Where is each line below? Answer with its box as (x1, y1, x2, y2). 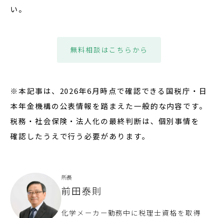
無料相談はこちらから (70, 45, 148, 55)
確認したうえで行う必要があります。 (10, 131, 150, 142)
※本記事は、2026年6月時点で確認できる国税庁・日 (10, 86, 207, 96)
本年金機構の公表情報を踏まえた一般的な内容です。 (10, 101, 208, 111)
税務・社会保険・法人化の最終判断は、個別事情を (10, 116, 200, 127)
